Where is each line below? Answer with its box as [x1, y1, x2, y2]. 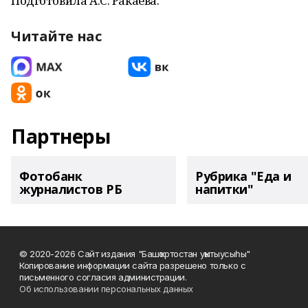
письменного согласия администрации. [19, 272, 187, 283]
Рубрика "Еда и [195, 168, 291, 184]
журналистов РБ [19, 181, 122, 197]
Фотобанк [19, 168, 82, 184]
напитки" [195, 181, 254, 197]
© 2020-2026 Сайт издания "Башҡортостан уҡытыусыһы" [19, 248, 250, 259]
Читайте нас [11, 27, 102, 45]
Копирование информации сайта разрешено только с [19, 260, 246, 271]
